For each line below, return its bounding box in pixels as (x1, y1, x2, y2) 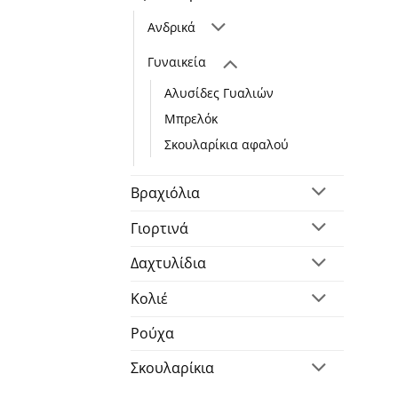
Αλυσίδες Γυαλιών (164, 84, 274, 101)
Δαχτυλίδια (131, 253, 206, 274)
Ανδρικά (147, 19, 195, 36)
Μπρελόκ (164, 109, 218, 127)
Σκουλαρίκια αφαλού (164, 135, 289, 153)
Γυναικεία (147, 52, 206, 70)
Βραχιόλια (131, 182, 200, 203)
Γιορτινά (131, 218, 188, 238)
